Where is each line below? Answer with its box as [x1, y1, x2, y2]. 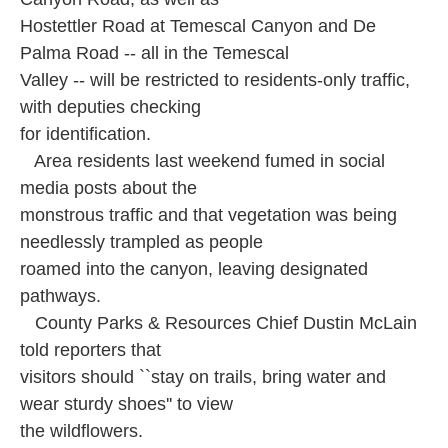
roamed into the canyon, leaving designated [20, 259, 368, 279]
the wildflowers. [20, 421, 143, 441]
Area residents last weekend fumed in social [20, 151, 385, 171]
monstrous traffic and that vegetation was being [20, 205, 397, 225]
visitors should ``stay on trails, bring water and [20, 367, 386, 387]
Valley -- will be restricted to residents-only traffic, [20, 70, 410, 90]
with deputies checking [20, 97, 201, 117]
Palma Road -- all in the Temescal [20, 43, 289, 63]
